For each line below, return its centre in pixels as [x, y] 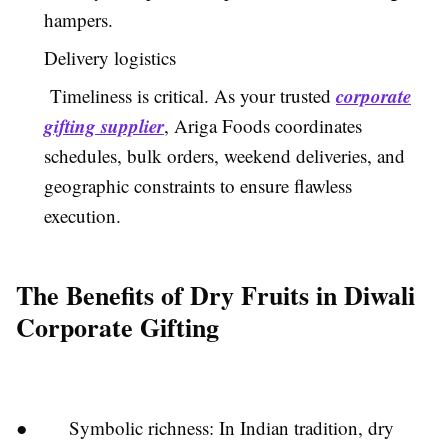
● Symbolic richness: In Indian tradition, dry [205, 427]
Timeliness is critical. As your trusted [190, 95]
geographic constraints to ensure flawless [198, 185]
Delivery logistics [110, 57]
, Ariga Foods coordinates [263, 125]
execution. [82, 215]
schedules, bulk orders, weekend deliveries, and [224, 155]
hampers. [78, 19]
